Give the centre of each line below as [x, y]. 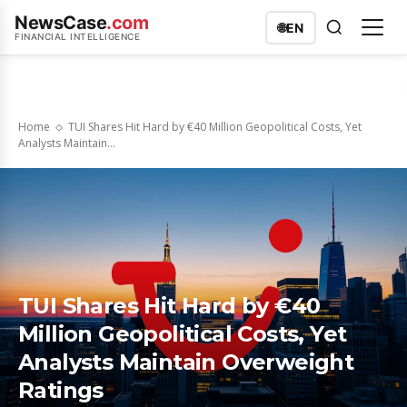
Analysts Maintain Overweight [186, 362]
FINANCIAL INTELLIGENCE [77, 36]
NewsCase [60, 23]
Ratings [61, 390]
